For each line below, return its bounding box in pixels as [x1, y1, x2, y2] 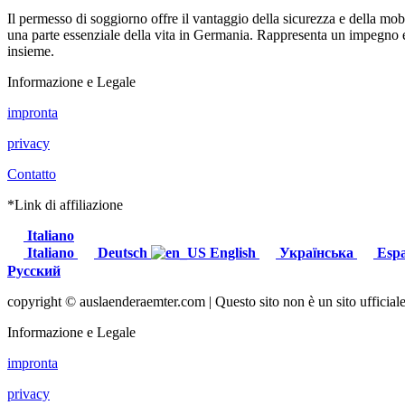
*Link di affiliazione [7, 197, 123, 213]
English [206, 245, 259, 261]
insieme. [7, 43, 54, 60]
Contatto [7, 166, 56, 183]
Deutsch [94, 245, 151, 261]
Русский [7, 263, 61, 279]
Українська [276, 245, 357, 261]
